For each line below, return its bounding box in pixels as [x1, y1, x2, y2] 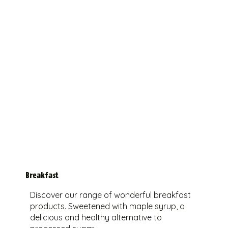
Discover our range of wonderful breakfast [30, 190, 191, 201]
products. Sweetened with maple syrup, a [30, 201, 185, 212]
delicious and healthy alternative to [30, 212, 162, 223]
